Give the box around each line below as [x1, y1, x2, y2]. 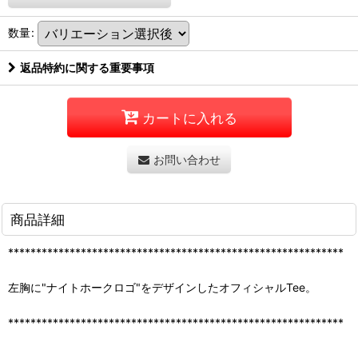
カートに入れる [141, 109, 237, 126]
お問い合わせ [153, 153, 221, 167]
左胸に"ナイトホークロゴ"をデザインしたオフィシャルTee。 [8, 280, 316, 295]
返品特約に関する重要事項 [20, 61, 154, 75]
